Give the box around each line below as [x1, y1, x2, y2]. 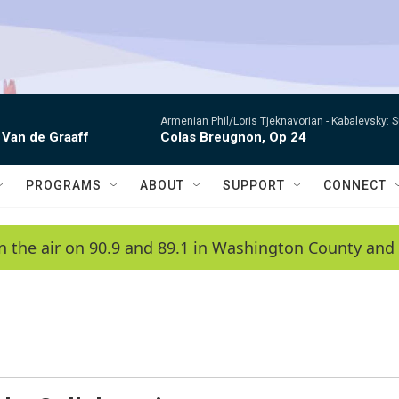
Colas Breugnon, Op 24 [160, 129, 306, 145]
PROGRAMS [26, 178, 102, 192]
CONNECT [323, 178, 387, 192]
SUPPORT [223, 178, 285, 192]
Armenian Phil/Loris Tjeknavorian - [160, 115, 331, 127]
